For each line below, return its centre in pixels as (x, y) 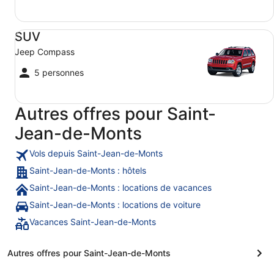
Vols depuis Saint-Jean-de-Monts (96, 154)
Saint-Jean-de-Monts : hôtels (88, 171)
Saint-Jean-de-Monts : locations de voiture (115, 205)
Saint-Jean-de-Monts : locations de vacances (120, 188)
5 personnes (59, 73)
